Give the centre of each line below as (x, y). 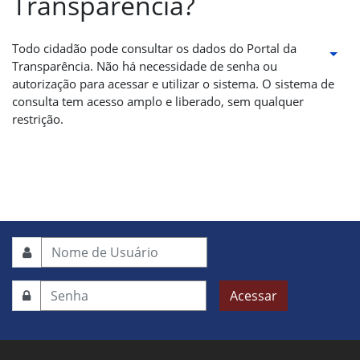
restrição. (38, 119)
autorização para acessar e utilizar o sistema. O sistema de (173, 84)
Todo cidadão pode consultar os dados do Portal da (154, 48)
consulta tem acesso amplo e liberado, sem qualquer (158, 101)
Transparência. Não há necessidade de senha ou (145, 66)
